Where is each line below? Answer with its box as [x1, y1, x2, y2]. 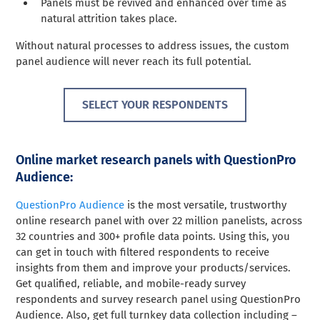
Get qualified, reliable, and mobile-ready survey [16, 277, 246, 291]
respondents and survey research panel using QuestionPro [16, 293, 301, 306]
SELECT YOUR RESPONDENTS [81, 98, 228, 112]
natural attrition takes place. [41, 12, 178, 26]
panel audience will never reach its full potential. [16, 55, 252, 69]
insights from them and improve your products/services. [16, 261, 291, 275]
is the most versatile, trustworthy [124, 199, 287, 212]
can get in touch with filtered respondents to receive [16, 246, 270, 259]
